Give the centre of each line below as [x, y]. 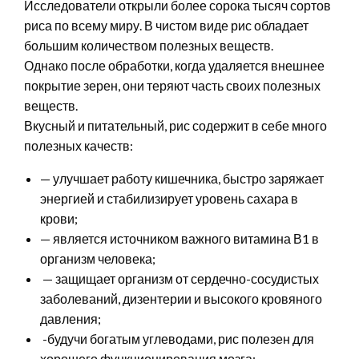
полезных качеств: [79, 145]
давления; [71, 319]
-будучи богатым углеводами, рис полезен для [177, 339]
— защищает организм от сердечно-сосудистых [179, 278]
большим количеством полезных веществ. [149, 45]
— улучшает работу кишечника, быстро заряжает [182, 178]
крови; [59, 218]
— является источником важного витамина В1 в [179, 238]
